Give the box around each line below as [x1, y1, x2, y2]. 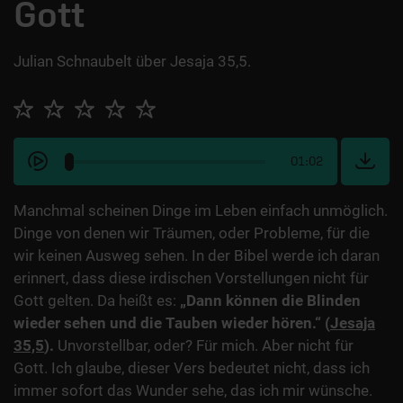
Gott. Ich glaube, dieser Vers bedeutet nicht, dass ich [13, 359, 370, 378]
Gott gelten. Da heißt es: [13, 291, 180, 310]
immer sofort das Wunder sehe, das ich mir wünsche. [13, 381, 372, 400]
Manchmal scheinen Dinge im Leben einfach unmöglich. [13, 201, 388, 220]
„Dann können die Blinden [180, 291, 361, 310]
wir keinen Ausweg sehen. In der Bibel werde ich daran [13, 246, 380, 265]
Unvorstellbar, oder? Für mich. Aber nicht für [58, 336, 354, 355]
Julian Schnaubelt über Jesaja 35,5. [13, 52, 251, 71]
